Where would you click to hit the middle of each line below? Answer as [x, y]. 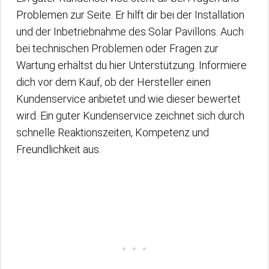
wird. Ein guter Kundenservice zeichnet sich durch [130, 115]
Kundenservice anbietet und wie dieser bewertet [128, 98]
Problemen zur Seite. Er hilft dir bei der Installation [130, 14]
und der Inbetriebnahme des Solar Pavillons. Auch [130, 31]
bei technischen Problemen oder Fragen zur [117, 48]
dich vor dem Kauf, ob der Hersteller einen [113, 82]
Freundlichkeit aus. [59, 149]
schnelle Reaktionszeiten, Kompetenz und [113, 132]
